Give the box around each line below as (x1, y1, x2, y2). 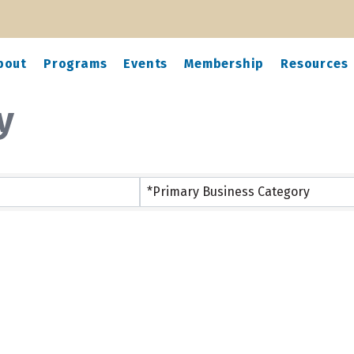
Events (123, 56, 168, 71)
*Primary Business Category (146, 183, 310, 199)
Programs (43, 56, 107, 71)
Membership (184, 56, 265, 71)
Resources (281, 56, 348, 71)
